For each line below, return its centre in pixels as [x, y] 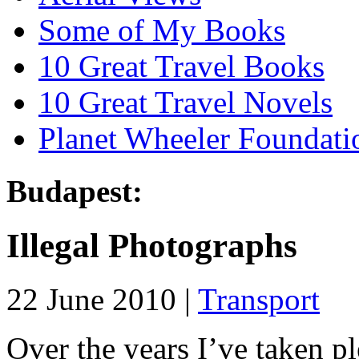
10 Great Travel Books [182, 66]
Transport [259, 300]
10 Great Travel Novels [186, 102]
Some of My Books [162, 30]
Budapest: [75, 192]
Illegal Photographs [152, 246]
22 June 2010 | [102, 300]
